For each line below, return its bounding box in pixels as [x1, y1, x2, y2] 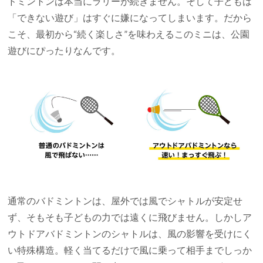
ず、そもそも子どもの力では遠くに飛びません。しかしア [8, 211, 252, 223]
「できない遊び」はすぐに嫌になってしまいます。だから [8, 11, 252, 23]
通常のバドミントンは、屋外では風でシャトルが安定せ [8, 195, 243, 207]
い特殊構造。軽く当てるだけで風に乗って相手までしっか [8, 244, 252, 256]
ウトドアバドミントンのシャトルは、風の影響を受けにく [8, 228, 252, 240]
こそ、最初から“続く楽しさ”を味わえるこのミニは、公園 [8, 28, 250, 39]
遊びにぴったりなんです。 [8, 44, 121, 56]
